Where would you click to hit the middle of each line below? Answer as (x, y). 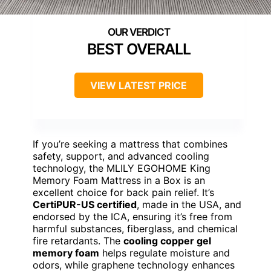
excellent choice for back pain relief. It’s (123, 192)
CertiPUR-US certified (85, 204)
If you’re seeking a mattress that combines (130, 144)
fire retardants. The (78, 240)
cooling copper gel (167, 240)
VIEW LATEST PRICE (139, 85)
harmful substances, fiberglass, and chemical (135, 228)
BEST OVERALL (139, 49)
